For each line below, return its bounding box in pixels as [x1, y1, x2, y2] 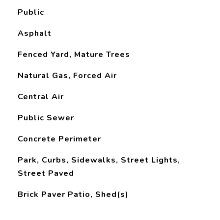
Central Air [17, 91, 64, 102]
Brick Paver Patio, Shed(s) [17, 189, 129, 200]
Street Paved [17, 168, 74, 179]
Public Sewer [17, 112, 74, 123]
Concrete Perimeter [17, 134, 101, 144]
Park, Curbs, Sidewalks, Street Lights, [17, 155, 180, 165]
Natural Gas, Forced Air [17, 70, 117, 81]
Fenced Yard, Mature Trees [17, 49, 130, 60]
